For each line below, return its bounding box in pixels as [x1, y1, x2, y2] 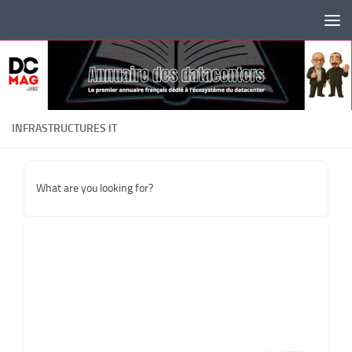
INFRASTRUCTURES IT [12, 122, 117, 136]
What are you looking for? [36, 181, 153, 196]
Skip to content [21, 15, 104, 30]
